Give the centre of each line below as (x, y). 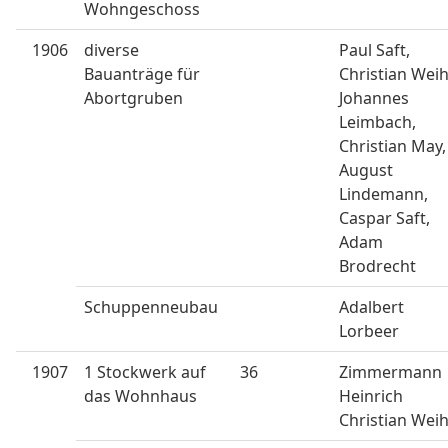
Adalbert (371, 307)
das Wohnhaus (140, 396)
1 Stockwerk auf (145, 372)
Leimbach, (377, 122)
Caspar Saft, (384, 218)
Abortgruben (133, 98)
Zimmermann (390, 372)
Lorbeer (369, 331)
